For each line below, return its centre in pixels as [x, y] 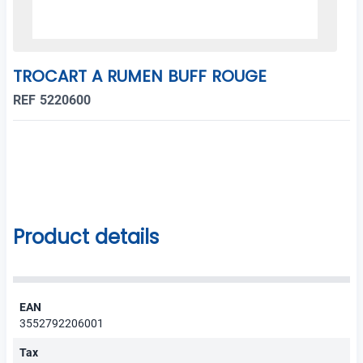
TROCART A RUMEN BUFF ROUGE [140, 77]
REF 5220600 [52, 100]
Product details [86, 237]
